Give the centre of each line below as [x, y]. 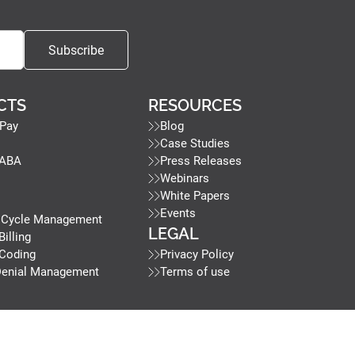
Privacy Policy [197, 255]
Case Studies [195, 144]
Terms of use [195, 272]
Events [178, 214]
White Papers [195, 196]
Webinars [185, 179]
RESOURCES [195, 106]
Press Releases [201, 161]
